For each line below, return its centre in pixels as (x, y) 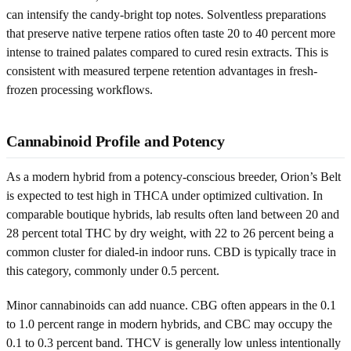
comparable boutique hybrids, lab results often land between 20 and (173, 214)
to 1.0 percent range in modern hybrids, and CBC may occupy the (169, 324)
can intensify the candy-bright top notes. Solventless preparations (166, 14)
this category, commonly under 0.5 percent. (113, 270)
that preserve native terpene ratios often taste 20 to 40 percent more (171, 33)
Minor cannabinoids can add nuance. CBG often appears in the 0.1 (171, 305)
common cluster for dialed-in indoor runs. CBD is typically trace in (171, 251)
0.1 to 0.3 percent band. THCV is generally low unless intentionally (174, 342)
